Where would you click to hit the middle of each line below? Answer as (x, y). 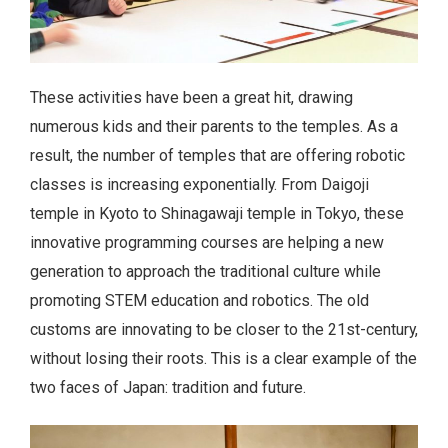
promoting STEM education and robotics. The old (199, 300)
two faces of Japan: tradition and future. (168, 387)
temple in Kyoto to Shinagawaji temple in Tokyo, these (217, 213)
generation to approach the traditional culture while (205, 271)
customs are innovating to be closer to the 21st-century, (224, 329)
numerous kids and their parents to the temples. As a (214, 126)
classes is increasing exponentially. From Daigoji (199, 184)
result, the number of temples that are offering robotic (217, 155)
